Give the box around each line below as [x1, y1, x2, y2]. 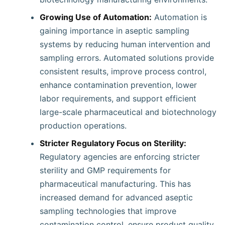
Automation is [152, 12, 207, 22]
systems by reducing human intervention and [40, 39, 210, 49]
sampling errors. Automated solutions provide [40, 53, 214, 63]
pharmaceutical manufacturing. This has [40, 179, 191, 189]
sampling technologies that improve [40, 206, 176, 216]
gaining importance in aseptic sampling [40, 26, 189, 36]
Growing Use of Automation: [40, 12, 152, 22]
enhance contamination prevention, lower [40, 80, 197, 90]
